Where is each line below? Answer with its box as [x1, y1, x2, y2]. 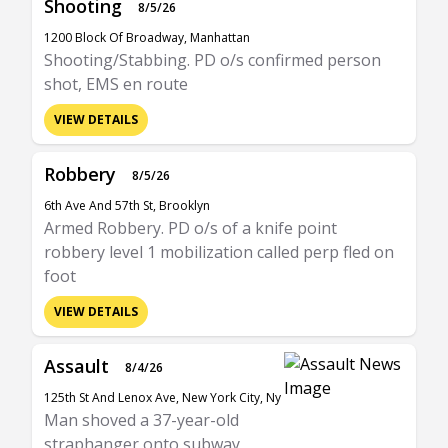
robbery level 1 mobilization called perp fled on [44, 241, 394, 263]
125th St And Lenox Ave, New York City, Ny [44, 389, 281, 406]
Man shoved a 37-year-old [44, 409, 239, 431]
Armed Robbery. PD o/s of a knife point [44, 217, 337, 239]
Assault [44, 354, 109, 378]
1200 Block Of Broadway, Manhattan [44, 29, 250, 46]
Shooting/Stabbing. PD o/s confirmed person [44, 49, 381, 71]
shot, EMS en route [44, 73, 188, 95]
